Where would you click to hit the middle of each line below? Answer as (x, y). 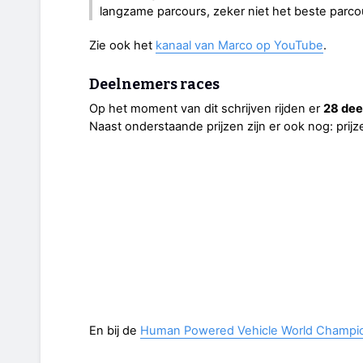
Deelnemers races (154, 84)
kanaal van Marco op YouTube (239, 46)
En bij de (115, 331)
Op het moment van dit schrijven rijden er (206, 109)
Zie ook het (122, 46)
